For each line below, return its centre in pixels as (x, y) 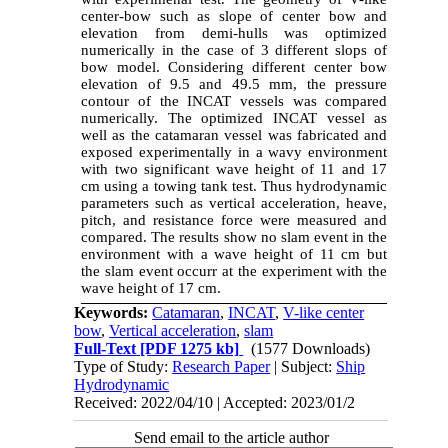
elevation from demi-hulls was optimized (234, 32)
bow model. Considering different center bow (234, 66)
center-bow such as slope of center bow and (234, 15)
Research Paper (221, 366)
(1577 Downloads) (311, 348)
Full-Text (105, 348)
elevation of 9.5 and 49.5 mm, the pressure (234, 83)
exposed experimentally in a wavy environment (234, 151)
